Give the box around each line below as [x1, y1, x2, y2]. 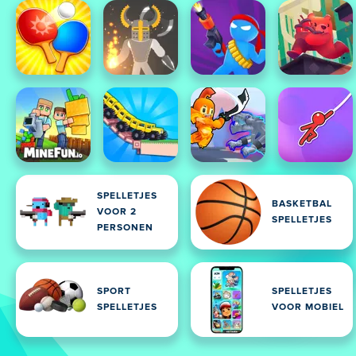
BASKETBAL [272, 199, 332, 209]
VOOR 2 [97, 207, 137, 217]
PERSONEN [97, 223, 153, 233]
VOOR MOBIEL [272, 303, 344, 312]
